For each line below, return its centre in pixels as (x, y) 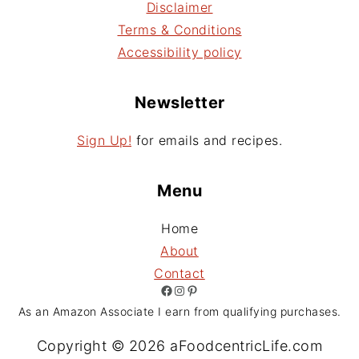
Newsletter (179, 103)
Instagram (178, 290)
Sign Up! (104, 141)
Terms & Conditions (179, 30)
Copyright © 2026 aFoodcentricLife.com (179, 346)
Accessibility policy (179, 52)
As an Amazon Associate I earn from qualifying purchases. (179, 312)
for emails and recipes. (207, 141)
